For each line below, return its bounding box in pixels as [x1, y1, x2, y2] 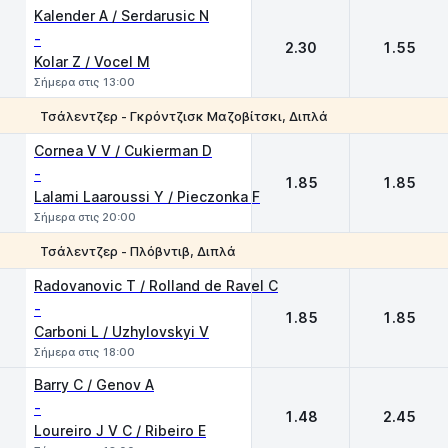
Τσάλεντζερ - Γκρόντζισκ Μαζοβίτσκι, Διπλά [40, 107, 328, 124]
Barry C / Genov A [34, 376, 154, 393]
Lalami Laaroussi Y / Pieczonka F [34, 188, 260, 205]
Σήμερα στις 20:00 [34, 210, 136, 224]
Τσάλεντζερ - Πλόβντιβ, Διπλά [40, 242, 236, 259]
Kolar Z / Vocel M [34, 53, 150, 70]
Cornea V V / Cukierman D [34, 142, 212, 159]
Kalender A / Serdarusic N [34, 7, 209, 24]
